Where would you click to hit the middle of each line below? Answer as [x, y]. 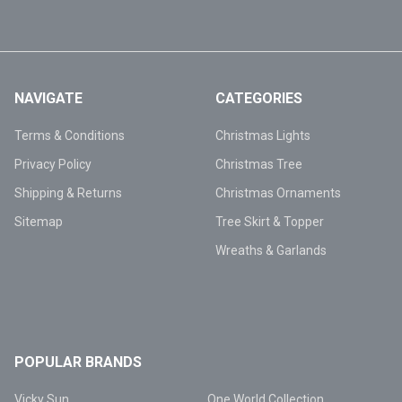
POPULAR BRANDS [78, 363]
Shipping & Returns [68, 193]
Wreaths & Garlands [271, 251]
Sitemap [39, 222]
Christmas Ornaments [278, 193]
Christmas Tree [259, 165]
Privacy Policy [53, 165]
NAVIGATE [48, 99]
